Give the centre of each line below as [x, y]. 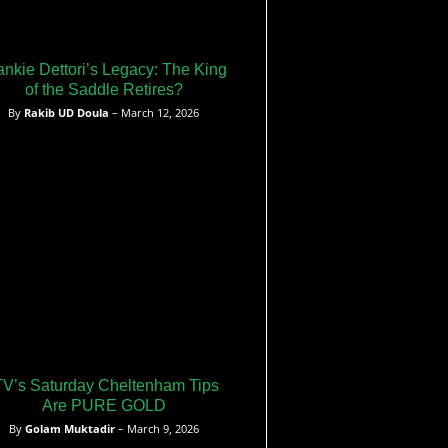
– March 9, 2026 [156, 428]
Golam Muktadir [69, 428]
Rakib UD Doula [66, 112]
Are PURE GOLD [103, 405]
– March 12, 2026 [154, 112]
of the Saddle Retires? [103, 89]
